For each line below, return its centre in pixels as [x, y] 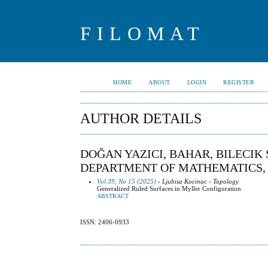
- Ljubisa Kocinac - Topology [198, 181]
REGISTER [239, 82]
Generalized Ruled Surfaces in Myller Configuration [169, 188]
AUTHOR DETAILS [141, 118]
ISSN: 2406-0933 [105, 222]
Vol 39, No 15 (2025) [127, 181]
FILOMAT [143, 33]
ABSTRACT [113, 196]
